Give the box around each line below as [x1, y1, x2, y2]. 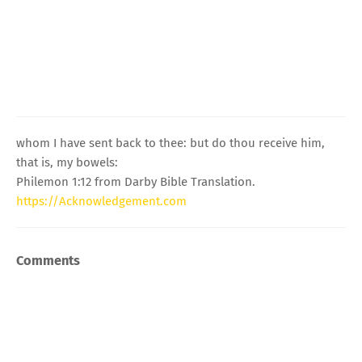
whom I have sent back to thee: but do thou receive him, [16, 135, 325, 150]
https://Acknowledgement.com [16, 193, 187, 208]
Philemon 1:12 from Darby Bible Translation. [16, 174, 255, 189]
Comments [16, 252, 80, 268]
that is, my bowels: [16, 154, 118, 170]
